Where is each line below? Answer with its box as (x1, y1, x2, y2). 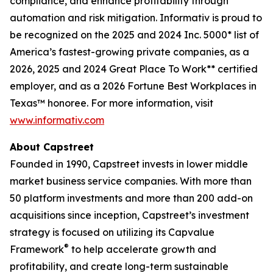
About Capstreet (10, 141, 94, 153)
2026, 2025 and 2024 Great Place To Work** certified (10, 63, 258, 75)
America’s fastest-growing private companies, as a (10, 46, 249, 58)
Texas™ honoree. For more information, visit (10, 97, 213, 109)
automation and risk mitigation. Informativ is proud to (10, 12, 262, 24)
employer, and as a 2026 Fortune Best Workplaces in (10, 80, 257, 92)
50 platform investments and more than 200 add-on (10, 192, 253, 204)
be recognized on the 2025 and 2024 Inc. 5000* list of (10, 29, 259, 41)
